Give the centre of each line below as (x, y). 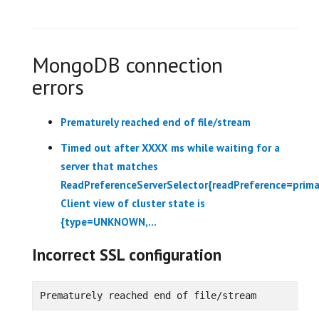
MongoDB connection (127, 64)
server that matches (109, 166)
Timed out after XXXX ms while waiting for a (170, 147)
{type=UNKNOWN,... (109, 221)
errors (58, 87)
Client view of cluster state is (133, 203)
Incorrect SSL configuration (129, 254)
